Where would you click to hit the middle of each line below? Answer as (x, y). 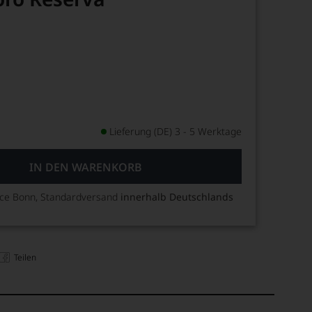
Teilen (25, 257)
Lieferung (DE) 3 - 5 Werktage (176, 131)
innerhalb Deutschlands (177, 197)
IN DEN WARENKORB (85, 167)
